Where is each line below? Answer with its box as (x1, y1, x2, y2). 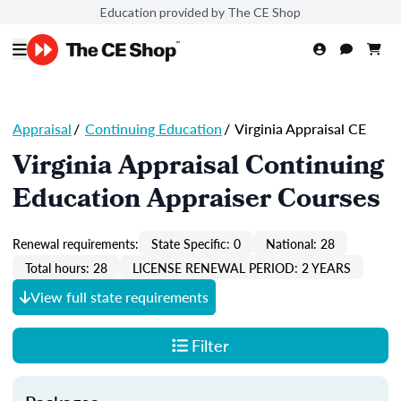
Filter (191, 334, 229, 356)
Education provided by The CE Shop (100, 4, 301, 20)
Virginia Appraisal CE (232, 118, 366, 139)
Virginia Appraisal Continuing (13, 146, 384, 191)
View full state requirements (30, 286, 209, 307)
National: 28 (266, 234, 335, 252)
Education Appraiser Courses (13, 179, 380, 224)
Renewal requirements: (13, 234, 139, 252)
